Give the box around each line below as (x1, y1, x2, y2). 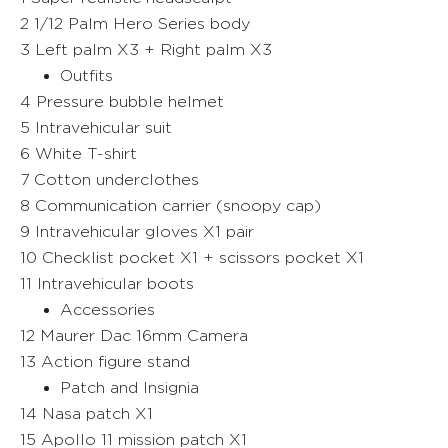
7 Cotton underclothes (20, 171, 199, 188)
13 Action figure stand (20, 353, 190, 370)
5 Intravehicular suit (20, 119, 172, 136)
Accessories (60, 301, 155, 318)
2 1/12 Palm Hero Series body (20, 15, 250, 32)
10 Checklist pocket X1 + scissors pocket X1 (20, 249, 364, 266)
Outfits (60, 67, 113, 84)
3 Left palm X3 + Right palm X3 (20, 41, 272, 58)
